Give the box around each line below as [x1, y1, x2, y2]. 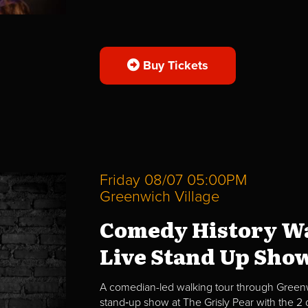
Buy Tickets [139, 57, 208, 73]
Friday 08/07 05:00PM [99, 170, 247, 189]
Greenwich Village [99, 187, 219, 206]
